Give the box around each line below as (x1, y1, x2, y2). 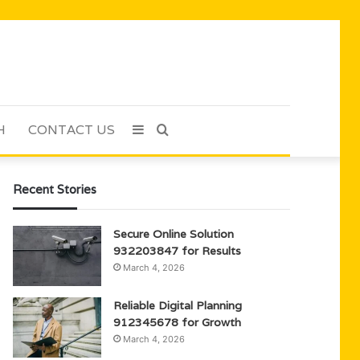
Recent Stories (13, 182, 97, 197)
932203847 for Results (113, 243, 242, 258)
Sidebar (143, 121, 190, 137)
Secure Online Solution (113, 227, 235, 241)
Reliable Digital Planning (113, 298, 243, 313)
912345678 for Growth (113, 315, 242, 329)
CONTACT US (28, 121, 115, 138)
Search (167, 121, 210, 137)
